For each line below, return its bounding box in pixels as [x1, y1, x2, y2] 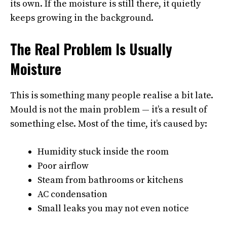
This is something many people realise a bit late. [10, 90, 213, 102]
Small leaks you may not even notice [37, 203, 189, 215]
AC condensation [37, 188, 107, 201]
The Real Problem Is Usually [10, 39, 172, 60]
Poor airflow [37, 160, 89, 172]
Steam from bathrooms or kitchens [37, 174, 183, 186]
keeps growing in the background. [10, 12, 154, 24]
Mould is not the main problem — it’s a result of [10, 104, 207, 116]
